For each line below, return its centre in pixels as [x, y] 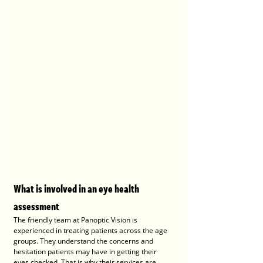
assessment [36, 206]
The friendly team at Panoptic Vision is [76, 220]
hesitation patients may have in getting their [86, 252]
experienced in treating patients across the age [91, 231]
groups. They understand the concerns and [84, 241]
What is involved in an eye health [77, 189]
